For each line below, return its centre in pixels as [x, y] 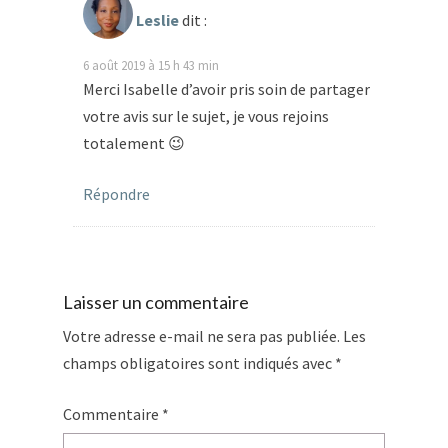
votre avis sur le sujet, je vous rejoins [206, 115]
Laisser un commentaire [156, 301]
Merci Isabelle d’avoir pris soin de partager [226, 88]
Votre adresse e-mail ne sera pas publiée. [201, 335]
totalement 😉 [134, 142]
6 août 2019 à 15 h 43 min [151, 64]
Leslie [157, 19]
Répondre [116, 193]
